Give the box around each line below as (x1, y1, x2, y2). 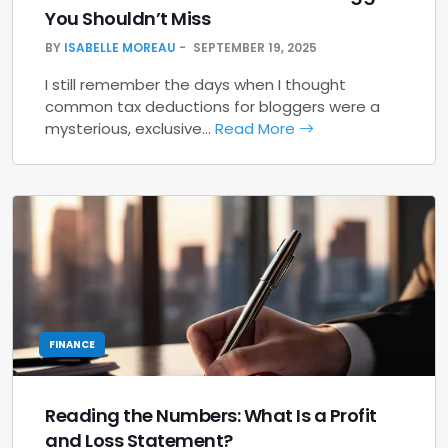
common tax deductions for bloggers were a (45, 96, 380, 117)
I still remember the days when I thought (45, 74, 346, 95)
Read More (215, 118, 299, 139)
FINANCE (49, 337, 95, 352)
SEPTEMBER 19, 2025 (193, 39, 317, 56)
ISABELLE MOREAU (64, 39, 176, 56)
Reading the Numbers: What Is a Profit (45, 403, 377, 428)
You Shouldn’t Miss (45, 6, 210, 31)
